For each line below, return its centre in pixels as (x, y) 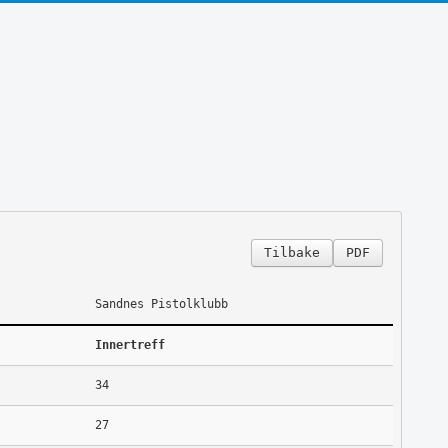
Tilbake (291, 252)
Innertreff (129, 344)
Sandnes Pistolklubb (161, 303)
